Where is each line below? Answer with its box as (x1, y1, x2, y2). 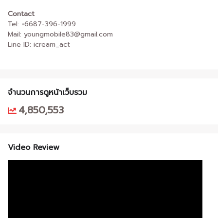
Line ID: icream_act (8, 39, 70, 50)
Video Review (8, 142, 59, 154)
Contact (8, 9, 35, 19)
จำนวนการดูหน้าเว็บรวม (8, 87, 87, 99)
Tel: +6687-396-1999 (8, 19, 76, 30)
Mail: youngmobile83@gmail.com (8, 29, 113, 40)
